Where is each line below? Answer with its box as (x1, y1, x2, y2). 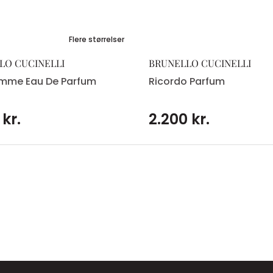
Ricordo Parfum (149, 74, 225, 89)
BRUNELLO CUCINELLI (149, 57, 251, 70)
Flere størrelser (69, 34, 124, 45)
